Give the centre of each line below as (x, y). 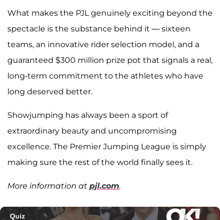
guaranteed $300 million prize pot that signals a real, (110, 60)
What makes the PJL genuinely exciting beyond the (110, 13)
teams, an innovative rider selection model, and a (103, 45)
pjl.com (104, 186)
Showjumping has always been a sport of (88, 115)
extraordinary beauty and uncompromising (92, 131)
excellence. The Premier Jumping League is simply (107, 147)
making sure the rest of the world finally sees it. (100, 163)
